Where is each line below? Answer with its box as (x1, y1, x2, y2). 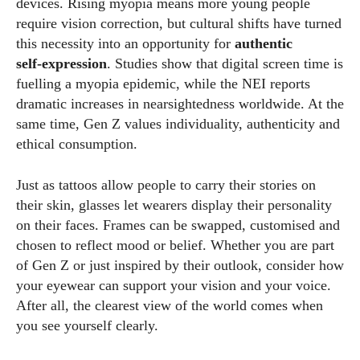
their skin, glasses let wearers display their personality (16, 197, 332, 214)
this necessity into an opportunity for (16, 35, 235, 52)
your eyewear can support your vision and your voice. (16, 277, 331, 294)
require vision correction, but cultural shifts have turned (16, 15, 342, 32)
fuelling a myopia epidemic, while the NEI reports (16, 76, 310, 92)
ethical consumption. (16, 136, 137, 153)
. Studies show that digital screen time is (107, 55, 343, 72)
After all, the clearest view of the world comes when (16, 297, 323, 314)
